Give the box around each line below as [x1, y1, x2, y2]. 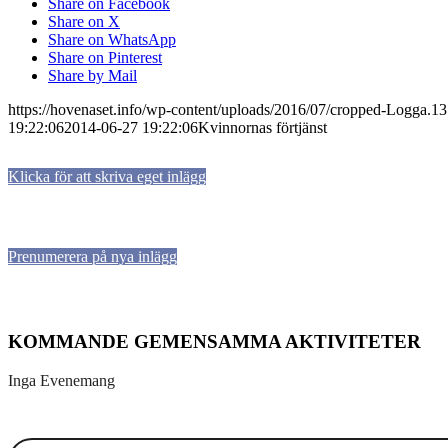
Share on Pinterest [48, 49, 162, 67]
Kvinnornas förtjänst [198, 119, 327, 137]
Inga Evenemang [8, 371, 115, 389]
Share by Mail [48, 67, 137, 85]
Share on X [48, 13, 120, 31]
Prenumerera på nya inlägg [8, 248, 177, 266]
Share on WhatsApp [48, 31, 176, 49]
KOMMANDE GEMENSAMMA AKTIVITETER [8, 330, 421, 352]
